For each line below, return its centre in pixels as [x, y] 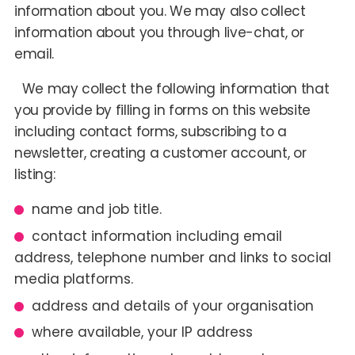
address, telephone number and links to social [172, 257]
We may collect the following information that [172, 88]
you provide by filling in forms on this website [162, 110]
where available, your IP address [142, 332]
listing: [34, 174]
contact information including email [157, 236]
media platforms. [73, 279]
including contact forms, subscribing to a [150, 131]
